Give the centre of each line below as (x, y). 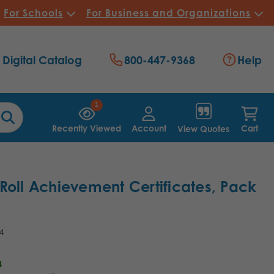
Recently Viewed (87, 128)
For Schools (33, 13)
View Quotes (203, 128)
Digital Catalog (42, 60)
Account (149, 128)
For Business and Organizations (168, 13)
